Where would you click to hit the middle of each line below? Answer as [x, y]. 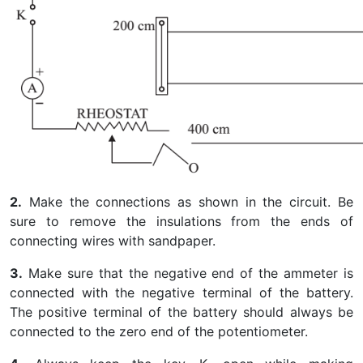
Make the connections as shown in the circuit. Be [188, 202]
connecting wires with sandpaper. [113, 241]
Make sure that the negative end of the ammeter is [188, 273]
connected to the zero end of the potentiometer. [159, 331]
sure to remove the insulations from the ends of [181, 221]
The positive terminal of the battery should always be [181, 312]
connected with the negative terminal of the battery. [181, 293]
